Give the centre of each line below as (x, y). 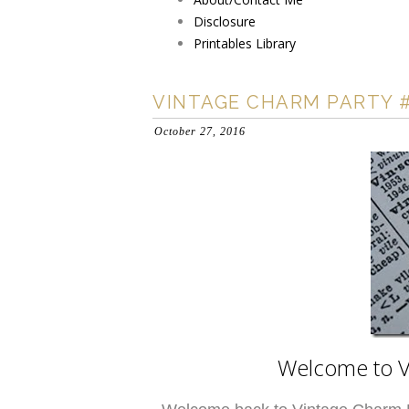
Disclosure (225, 21)
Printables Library (245, 43)
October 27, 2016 (200, 131)
